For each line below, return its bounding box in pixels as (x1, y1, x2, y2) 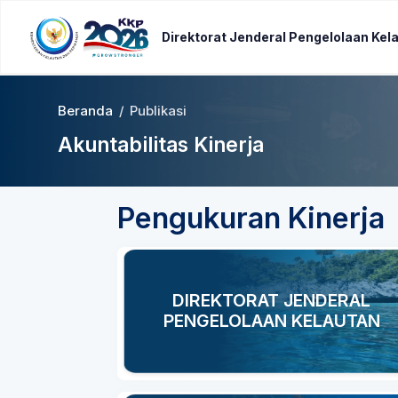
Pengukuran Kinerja (117, 201, 385, 236)
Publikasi (130, 103, 187, 120)
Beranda (58, 103, 113, 120)
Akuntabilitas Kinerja (58, 132, 264, 157)
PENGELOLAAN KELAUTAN (163, 310, 380, 331)
